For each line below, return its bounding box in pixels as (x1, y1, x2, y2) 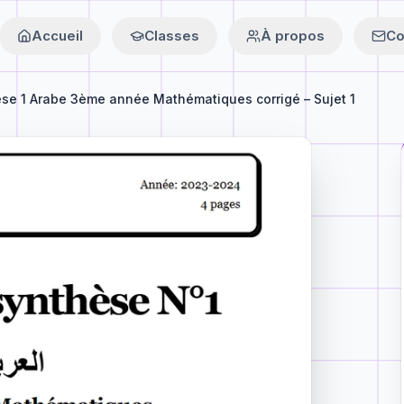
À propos (261, 27, 325, 44)
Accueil (32, 27, 83, 44)
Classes (144, 27, 199, 44)
